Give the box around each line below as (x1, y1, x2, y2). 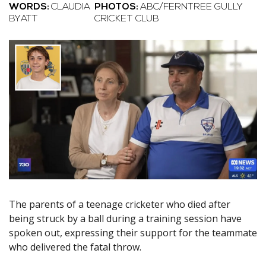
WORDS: (9, 2, 51, 12)
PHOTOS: (94, 2, 140, 12)
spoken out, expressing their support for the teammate (9, 226, 257, 240)
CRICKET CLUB (94, 14, 159, 24)
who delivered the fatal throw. (9, 240, 141, 254)
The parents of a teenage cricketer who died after (9, 198, 230, 211)
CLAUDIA (51, 2, 90, 12)
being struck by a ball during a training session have (9, 212, 242, 226)
